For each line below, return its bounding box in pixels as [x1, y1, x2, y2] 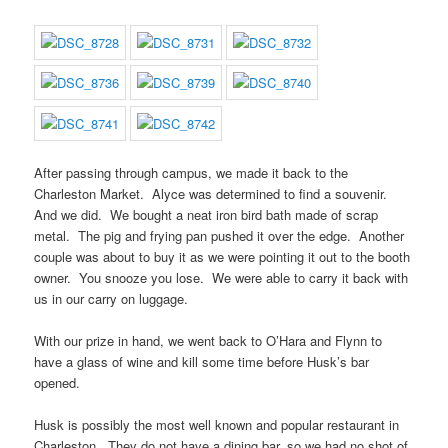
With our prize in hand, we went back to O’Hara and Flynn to [34, 330, 383, 350]
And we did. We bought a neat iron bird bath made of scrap [34, 204, 379, 224]
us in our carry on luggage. [34, 288, 189, 308]
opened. [34, 372, 81, 392]
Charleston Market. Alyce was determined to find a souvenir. [34, 183, 392, 203]
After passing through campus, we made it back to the [34, 162, 349, 182]
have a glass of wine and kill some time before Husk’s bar [34, 351, 370, 371]
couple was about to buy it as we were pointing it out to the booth [34, 246, 411, 266]
